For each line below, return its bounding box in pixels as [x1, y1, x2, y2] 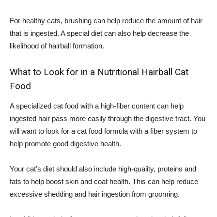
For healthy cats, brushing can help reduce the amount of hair [10, 16, 202, 25]
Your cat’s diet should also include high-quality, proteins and [10, 164, 196, 173]
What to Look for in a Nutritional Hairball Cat [10, 66, 188, 77]
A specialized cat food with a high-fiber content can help [10, 101, 184, 110]
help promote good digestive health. [10, 139, 121, 148]
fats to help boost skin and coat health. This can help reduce [10, 177, 198, 186]
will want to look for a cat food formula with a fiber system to [10, 126, 197, 135]
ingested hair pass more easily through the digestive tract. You [10, 114, 205, 123]
